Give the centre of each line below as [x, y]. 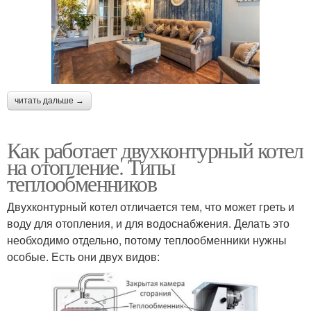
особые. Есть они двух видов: [83, 256]
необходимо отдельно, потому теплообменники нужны [147, 239]
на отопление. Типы [91, 166]
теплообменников [82, 183]
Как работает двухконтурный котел [155, 149]
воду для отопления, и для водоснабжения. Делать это [148, 223]
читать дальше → [49, 100]
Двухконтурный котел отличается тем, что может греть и [151, 206]
